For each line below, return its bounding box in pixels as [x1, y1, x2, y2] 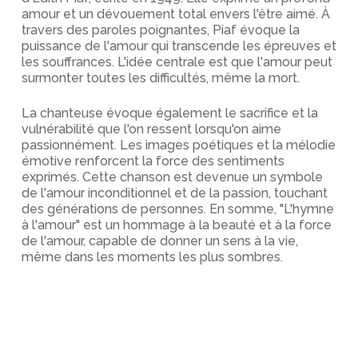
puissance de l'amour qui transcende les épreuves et [21, 38, 336, 54]
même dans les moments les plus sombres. [21, 249, 283, 265]
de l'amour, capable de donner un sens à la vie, [21, 233, 298, 249]
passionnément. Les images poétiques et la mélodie [21, 137, 336, 153]
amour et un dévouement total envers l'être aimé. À [21, 6, 330, 22]
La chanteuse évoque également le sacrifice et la [21, 105, 318, 121]
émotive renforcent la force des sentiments [21, 153, 284, 169]
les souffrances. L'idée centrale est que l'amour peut [21, 54, 332, 70]
